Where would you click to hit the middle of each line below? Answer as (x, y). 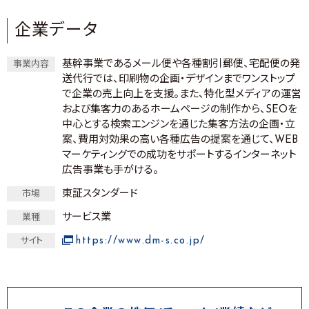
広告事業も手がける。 (110, 171)
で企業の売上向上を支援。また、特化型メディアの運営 (182, 95)
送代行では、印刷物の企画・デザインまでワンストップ (179, 80)
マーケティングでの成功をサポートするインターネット (179, 156)
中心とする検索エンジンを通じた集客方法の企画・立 (179, 125)
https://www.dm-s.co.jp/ (141, 241)
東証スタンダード (100, 194)
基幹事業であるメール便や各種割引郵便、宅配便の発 (181, 64)
